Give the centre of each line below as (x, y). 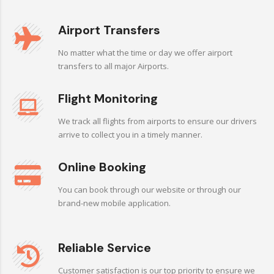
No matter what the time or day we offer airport (145, 53)
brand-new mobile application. (114, 203)
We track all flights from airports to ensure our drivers (157, 121)
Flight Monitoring (108, 98)
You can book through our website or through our (150, 190)
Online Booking (102, 167)
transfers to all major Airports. (113, 66)
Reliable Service (105, 248)
